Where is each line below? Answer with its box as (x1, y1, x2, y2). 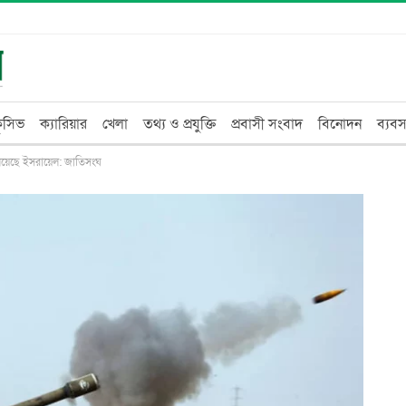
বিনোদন (318, 114, 362, 134)
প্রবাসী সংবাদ (231, 114, 303, 134)
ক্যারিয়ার (40, 114, 87, 134)
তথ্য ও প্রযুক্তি (143, 114, 216, 134)
